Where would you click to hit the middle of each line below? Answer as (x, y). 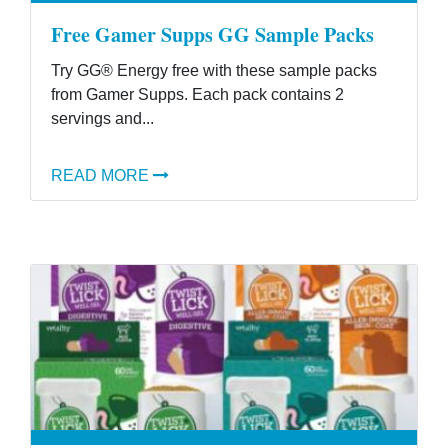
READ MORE (100, 175)
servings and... (102, 118)
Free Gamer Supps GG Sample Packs (212, 34)
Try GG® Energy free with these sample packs (214, 70)
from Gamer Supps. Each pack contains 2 (197, 94)
